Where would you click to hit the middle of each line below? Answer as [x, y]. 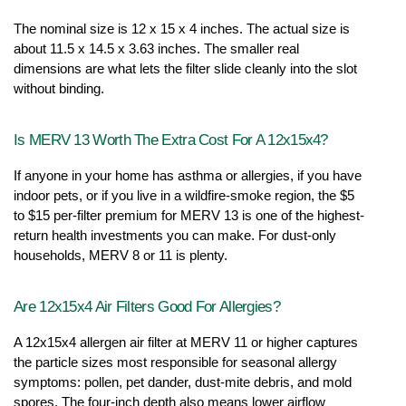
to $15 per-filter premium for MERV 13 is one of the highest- [189, 215]
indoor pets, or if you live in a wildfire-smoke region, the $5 [184, 195]
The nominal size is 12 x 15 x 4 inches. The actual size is [182, 29]
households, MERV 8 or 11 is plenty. [121, 255]
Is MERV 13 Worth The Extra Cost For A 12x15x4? [171, 139]
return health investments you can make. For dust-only [175, 235]
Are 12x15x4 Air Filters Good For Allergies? [147, 306]
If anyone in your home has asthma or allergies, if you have [188, 175]
